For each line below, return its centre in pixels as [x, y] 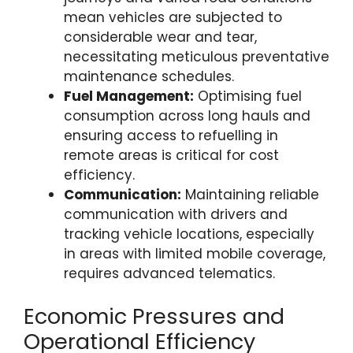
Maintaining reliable [250, 195]
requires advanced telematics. [169, 273]
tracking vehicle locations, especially [189, 234]
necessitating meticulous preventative [197, 57]
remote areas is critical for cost [171, 155]
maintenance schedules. [149, 76]
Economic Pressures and [154, 316]
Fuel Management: [129, 96]
